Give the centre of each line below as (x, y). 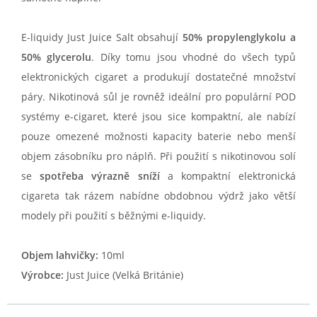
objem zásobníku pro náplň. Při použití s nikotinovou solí (158, 156)
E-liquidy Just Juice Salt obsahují (102, 38)
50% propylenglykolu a (240, 38)
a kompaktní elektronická (228, 176)
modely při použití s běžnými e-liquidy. (114, 216)
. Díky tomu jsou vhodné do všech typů (194, 57)
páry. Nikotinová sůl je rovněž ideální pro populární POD (158, 97)
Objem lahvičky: (60, 255)
